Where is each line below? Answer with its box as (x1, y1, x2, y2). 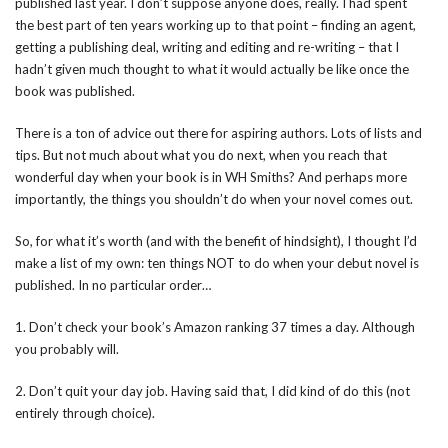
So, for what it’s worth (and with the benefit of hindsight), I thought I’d (15, 233, 417, 249)
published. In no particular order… (15, 277, 211, 293)
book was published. (15, 83, 135, 99)
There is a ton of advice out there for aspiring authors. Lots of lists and (15, 125, 422, 141)
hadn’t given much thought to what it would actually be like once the (15, 61, 409, 77)
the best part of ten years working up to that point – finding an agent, (15, 17, 416, 33)
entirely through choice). (15, 405, 155, 421)
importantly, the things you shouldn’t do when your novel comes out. (15, 191, 413, 207)
